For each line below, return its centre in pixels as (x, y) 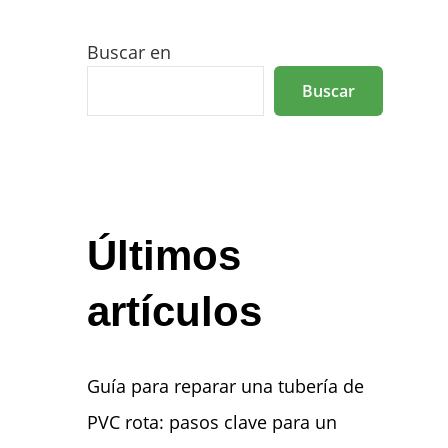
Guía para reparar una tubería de (225, 386)
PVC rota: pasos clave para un (211, 422)
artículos (174, 311)
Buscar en (128, 52)
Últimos (163, 255)
